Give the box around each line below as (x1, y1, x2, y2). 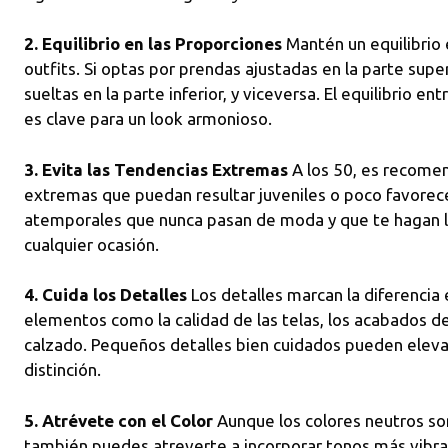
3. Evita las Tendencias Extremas (24, 159, 288, 179)
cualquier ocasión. (24, 234, 159, 254)
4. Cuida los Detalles (24, 285, 187, 304)
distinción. (24, 360, 101, 379)
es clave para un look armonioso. (24, 109, 272, 128)
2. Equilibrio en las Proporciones (24, 34, 282, 53)
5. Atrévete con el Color (24, 410, 213, 430)
